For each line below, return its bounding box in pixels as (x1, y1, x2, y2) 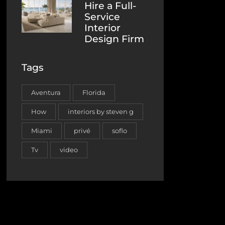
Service (84, 11, 120, 23)
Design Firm (84, 33, 144, 45)
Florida (82, 88, 105, 97)
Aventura (31, 88, 61, 97)
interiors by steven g (67, 107, 134, 116)
